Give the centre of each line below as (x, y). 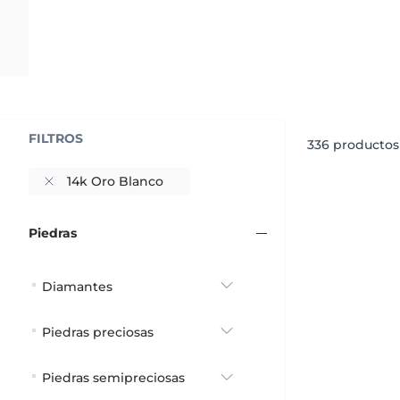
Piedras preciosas (98, 332)
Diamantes (77, 286)
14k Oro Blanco (115, 181)
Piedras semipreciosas (113, 378)
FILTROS (56, 138)
